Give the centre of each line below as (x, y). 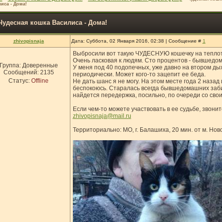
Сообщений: (22, 72)
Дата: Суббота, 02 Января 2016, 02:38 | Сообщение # (137, 41)
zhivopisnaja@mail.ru (102, 116)
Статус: (20, 81)
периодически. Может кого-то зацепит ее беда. (139, 74)
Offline (40, 81)
